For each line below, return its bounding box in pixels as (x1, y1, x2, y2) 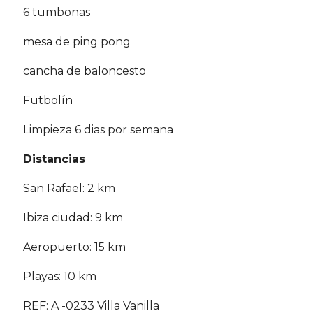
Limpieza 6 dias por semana (23, 123, 173, 137)
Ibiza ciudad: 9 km (23, 211, 123, 225)
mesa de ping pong (23, 35, 131, 49)
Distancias (23, 152, 85, 166)
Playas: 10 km (23, 270, 96, 284)
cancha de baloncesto (23, 64, 146, 78)
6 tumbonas (23, 6, 90, 20)
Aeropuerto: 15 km (23, 240, 126, 254)
